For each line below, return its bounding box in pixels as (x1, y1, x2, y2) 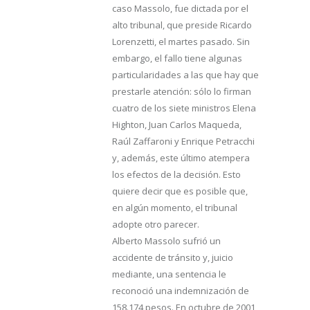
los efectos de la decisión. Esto (112, 168, 241, 181)
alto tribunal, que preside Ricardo (112, 19, 252, 31)
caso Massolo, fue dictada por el (112, 2, 248, 15)
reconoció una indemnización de (112, 284, 249, 297)
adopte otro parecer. (112, 218, 199, 230)
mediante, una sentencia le (112, 268, 226, 280)
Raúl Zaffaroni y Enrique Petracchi (112, 135, 255, 147)
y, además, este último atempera (112, 152, 250, 164)
